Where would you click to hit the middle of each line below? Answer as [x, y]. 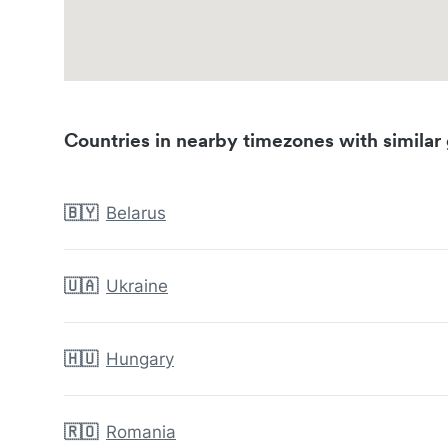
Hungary [140, 359]
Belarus [136, 213]
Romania [141, 432]
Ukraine [137, 286]
